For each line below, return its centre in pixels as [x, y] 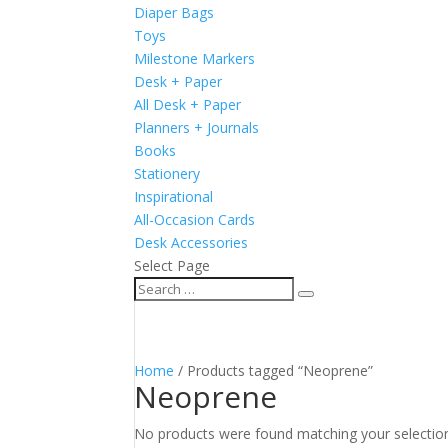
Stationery [167, 173]
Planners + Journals [197, 127]
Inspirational [174, 196]
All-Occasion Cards [195, 219]
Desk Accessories [191, 242]
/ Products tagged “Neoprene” [274, 370]
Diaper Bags [174, 12]
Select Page [172, 265]
